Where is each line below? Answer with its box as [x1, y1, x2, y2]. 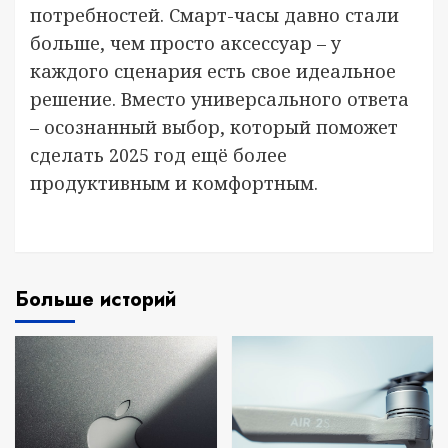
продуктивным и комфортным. [30, 170, 318, 195]
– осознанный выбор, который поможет [30, 114, 398, 139]
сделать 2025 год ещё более [30, 142, 287, 167]
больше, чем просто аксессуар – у [30, 30, 341, 55]
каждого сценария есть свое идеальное [30, 58, 396, 83]
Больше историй [15, 284, 176, 314]
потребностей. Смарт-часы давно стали [30, 2, 399, 27]
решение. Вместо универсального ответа [30, 86, 409, 111]
